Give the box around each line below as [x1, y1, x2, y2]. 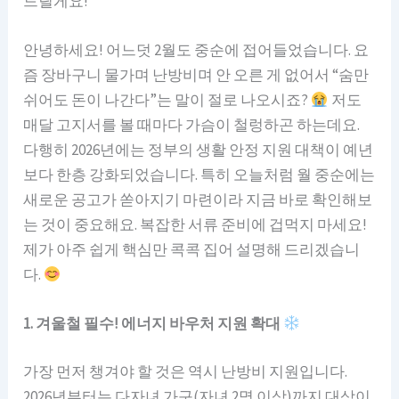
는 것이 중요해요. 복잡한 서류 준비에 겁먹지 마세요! [23, 215, 368, 235]
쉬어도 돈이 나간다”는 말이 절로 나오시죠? [23, 90, 312, 110]
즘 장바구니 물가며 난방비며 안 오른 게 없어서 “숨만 [23, 65, 370, 85]
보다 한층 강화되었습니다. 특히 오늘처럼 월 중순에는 [23, 165, 376, 185]
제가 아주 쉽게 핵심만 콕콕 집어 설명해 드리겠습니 [23, 240, 361, 260]
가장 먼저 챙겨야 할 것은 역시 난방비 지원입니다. [23, 361, 348, 381]
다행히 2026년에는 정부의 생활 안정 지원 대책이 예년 [23, 140, 374, 160]
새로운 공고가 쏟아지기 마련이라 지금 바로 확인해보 [23, 190, 373, 210]
